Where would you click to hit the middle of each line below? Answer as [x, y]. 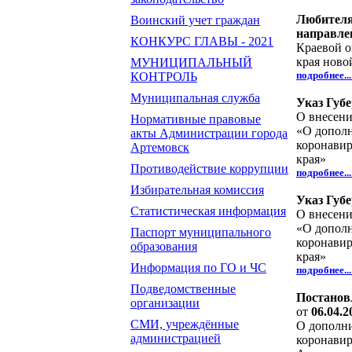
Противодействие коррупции [209, 169]
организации [165, 303]
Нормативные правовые [196, 119]
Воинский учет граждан [195, 20]
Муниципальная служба [195, 98]
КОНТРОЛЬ [164, 77]
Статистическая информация [208, 211]
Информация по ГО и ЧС [198, 268]
